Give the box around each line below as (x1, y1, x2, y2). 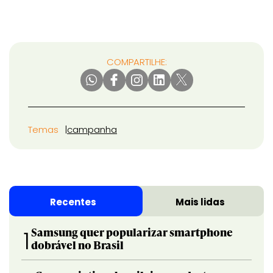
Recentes (49, 195, 96, 208)
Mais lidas (175, 195, 225, 208)
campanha (67, 122, 117, 136)
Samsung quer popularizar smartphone (31, 224, 233, 239)
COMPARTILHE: (106, 55, 167, 68)
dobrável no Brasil (31, 236, 124, 252)
